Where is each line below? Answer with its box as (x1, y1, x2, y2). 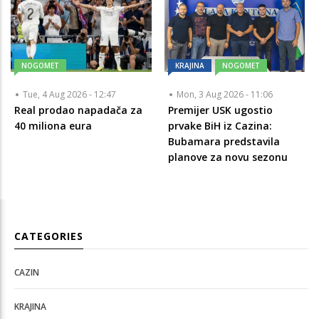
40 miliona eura (14, 118, 92, 132)
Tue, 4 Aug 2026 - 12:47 (23, 88, 116, 100)
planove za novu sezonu (167, 150, 288, 164)
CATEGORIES (14, 229, 83, 243)
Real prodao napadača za (14, 103, 142, 117)
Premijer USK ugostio (167, 103, 273, 117)
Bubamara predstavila (167, 134, 280, 148)
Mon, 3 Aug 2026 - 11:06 (176, 88, 273, 100)
